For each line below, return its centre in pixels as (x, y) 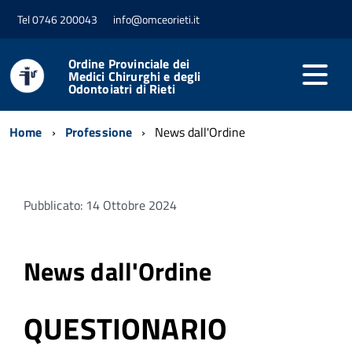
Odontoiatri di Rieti (121, 88)
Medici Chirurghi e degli (134, 76)
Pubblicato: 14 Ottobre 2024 (101, 205)
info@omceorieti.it (156, 20)
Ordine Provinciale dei (129, 63)
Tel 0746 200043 (57, 20)
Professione (99, 132)
